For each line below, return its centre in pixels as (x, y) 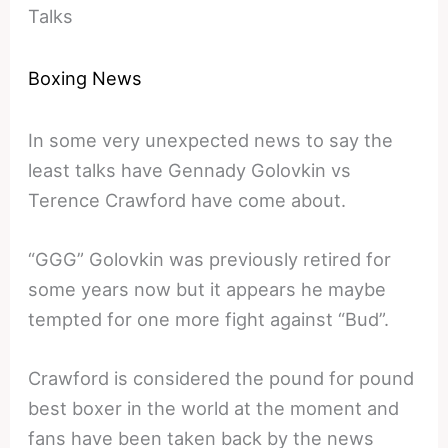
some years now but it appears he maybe (207, 289)
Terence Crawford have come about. (187, 199)
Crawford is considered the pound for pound (221, 378)
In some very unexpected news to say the (211, 139)
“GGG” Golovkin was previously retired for (210, 259)
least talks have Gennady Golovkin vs (190, 169)
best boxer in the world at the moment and (214, 408)
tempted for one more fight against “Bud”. (209, 319)
